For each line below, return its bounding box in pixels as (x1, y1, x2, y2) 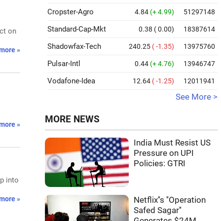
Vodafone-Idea (47, 76, 95, 85)
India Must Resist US (134, 138, 211, 147)
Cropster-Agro (47, 7, 94, 16)
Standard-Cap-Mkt (47, 25, 106, 34)
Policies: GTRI (134, 159, 185, 168)
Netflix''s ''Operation (134, 195, 206, 205)
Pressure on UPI (134, 148, 194, 158)
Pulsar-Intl (47, 59, 80, 68)
